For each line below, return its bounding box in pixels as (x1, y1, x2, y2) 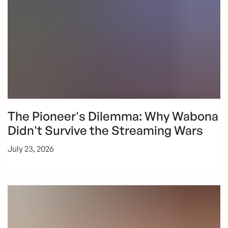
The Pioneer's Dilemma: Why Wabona (8, 108, 218, 124)
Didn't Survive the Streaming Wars (8, 123, 203, 138)
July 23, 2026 (8, 144, 54, 154)
